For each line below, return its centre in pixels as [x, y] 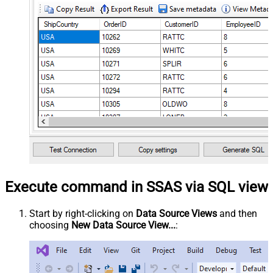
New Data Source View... [123, 225]
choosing [50, 225]
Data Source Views [176, 213]
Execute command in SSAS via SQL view [136, 187]
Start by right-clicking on [83, 213]
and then [237, 213]
